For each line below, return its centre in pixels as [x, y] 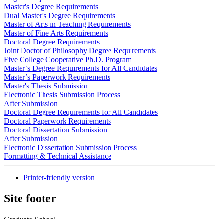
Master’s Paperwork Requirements [57, 77]
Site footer [30, 198]
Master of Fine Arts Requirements [56, 33]
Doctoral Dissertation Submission [55, 130]
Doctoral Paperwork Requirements [57, 121]
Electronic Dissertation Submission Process [70, 147]
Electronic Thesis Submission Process [62, 94]
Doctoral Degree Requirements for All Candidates [81, 112]
